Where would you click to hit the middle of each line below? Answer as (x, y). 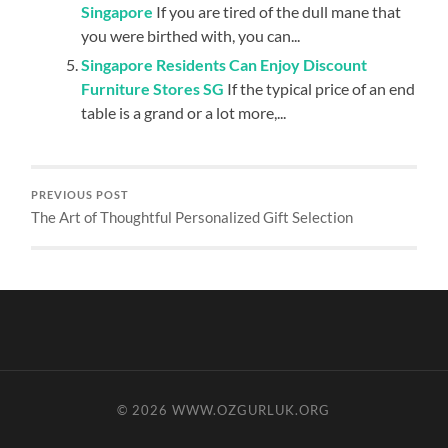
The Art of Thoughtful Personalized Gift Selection (192, 216)
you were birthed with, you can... (191, 35)
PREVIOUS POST (80, 194)
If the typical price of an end (321, 88)
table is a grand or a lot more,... (184, 112)
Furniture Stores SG (153, 88)
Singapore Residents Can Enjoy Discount (224, 64)
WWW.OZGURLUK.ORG (251, 409)
